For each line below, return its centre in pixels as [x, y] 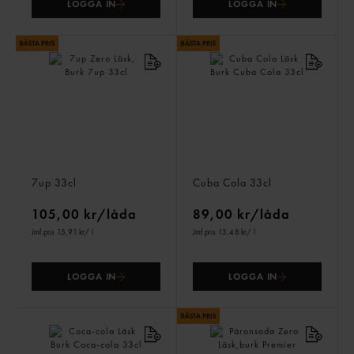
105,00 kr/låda [84, 214]
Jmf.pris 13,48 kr [220, 232]
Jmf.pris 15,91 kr [58, 232]
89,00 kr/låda [241, 214]
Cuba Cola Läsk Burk [242, 170]
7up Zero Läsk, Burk [80, 170]
